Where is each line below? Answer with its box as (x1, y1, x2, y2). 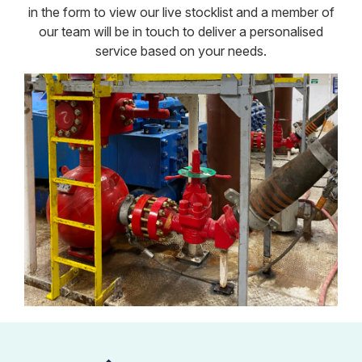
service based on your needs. (95, 43, 267, 59)
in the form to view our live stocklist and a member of (27, 4, 335, 20)
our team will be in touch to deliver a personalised (39, 23, 323, 40)
